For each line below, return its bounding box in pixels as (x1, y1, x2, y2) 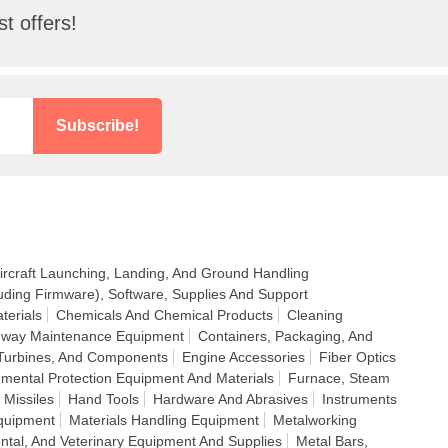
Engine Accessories (182, 349, 305, 365)
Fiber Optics (319, 349, 396, 365)
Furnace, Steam (288, 370, 390, 386)
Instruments (322, 391, 397, 407)
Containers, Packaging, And (198, 328, 373, 344)
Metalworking (273, 412, 357, 428)
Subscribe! (56, 116, 139, 134)
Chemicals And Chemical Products (56, 307, 273, 323)
